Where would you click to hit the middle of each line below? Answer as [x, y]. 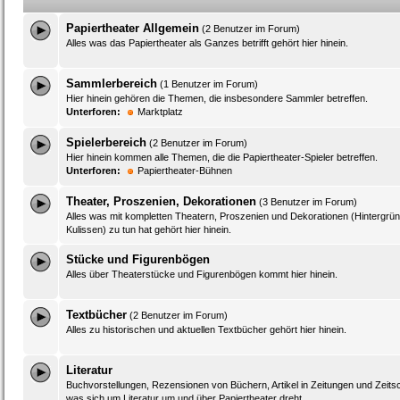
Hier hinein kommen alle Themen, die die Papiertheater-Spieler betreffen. [222, 157]
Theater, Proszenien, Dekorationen [161, 201]
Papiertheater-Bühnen [185, 171]
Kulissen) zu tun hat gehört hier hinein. [149, 229]
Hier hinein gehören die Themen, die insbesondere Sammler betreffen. [217, 98]
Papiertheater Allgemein [133, 28]
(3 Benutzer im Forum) [307, 202]
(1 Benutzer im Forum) [208, 84]
